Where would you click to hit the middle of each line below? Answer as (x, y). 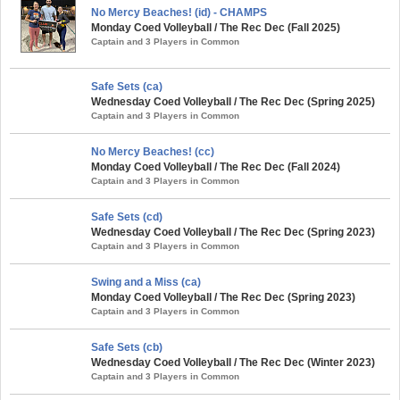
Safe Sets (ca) (127, 87)
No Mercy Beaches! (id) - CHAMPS (179, 12)
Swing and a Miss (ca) (146, 282)
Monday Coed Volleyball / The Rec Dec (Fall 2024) (216, 167)
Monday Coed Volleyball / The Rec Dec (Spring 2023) (223, 297)
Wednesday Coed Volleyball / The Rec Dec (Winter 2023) (233, 362)
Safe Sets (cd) (127, 217)
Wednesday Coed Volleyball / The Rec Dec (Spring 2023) (233, 232)
